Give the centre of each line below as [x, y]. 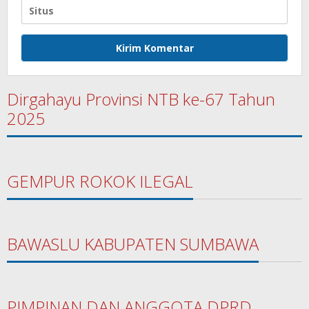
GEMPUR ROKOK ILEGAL [100, 181]
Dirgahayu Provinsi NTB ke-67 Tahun [141, 99]
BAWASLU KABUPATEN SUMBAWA [133, 243]
